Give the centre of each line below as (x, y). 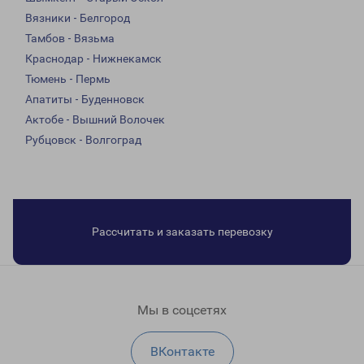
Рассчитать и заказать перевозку (182, 232)
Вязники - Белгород (78, 18)
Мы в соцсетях (182, 310)
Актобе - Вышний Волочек (95, 120)
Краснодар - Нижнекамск (93, 59)
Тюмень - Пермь (68, 79)
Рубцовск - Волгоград (83, 140)
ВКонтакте (182, 352)
